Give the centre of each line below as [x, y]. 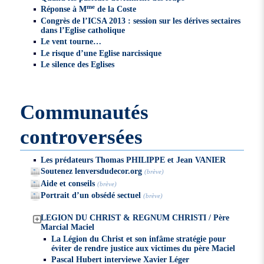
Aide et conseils [68, 183]
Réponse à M [64, 9]
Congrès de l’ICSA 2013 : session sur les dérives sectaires [141, 20]
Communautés [85, 112]
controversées [82, 137]
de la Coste [116, 9]
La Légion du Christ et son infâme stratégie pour [138, 238]
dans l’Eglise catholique [83, 30]
